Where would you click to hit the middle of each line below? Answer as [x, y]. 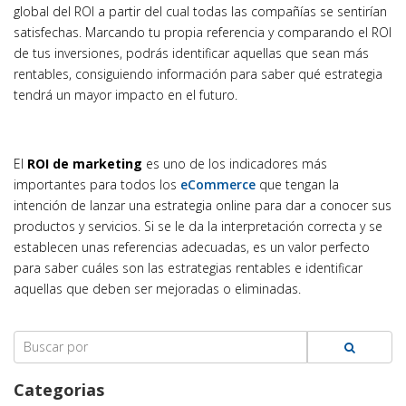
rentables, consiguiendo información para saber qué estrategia [198, 74]
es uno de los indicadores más [235, 164]
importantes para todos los [97, 184]
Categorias [59, 390]
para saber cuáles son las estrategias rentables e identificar [188, 268]
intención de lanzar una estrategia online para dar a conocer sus [203, 205]
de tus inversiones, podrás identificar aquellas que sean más [191, 53]
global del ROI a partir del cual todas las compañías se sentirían [200, 11]
